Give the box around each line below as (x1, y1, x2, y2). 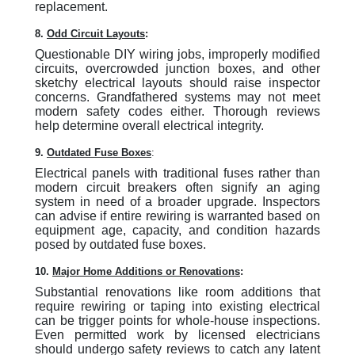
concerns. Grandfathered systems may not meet (35, 90, 320, 104)
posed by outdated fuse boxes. (35, 238, 206, 251)
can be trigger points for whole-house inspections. (35, 314, 320, 327)
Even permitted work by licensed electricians (35, 328, 320, 342)
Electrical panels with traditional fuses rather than (35, 166, 320, 180)
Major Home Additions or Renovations (52, 265, 240, 277)
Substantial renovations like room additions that (35, 285, 320, 299)
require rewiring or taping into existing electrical (35, 300, 320, 313)
